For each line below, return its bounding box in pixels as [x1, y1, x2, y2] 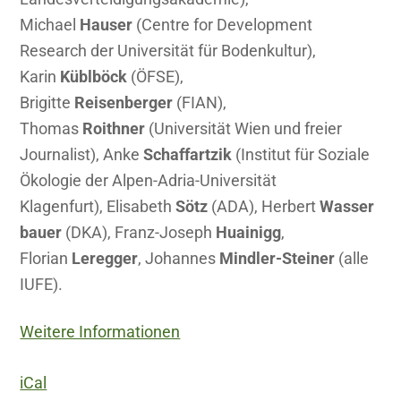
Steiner [282, 249, 336, 269]
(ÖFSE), [127, 67, 184, 87]
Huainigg [216, 223, 282, 243]
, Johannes [138, 249, 220, 269]
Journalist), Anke [20, 145, 144, 165]
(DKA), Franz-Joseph [62, 223, 217, 243]
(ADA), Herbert [208, 197, 320, 217]
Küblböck [60, 67, 128, 87]
